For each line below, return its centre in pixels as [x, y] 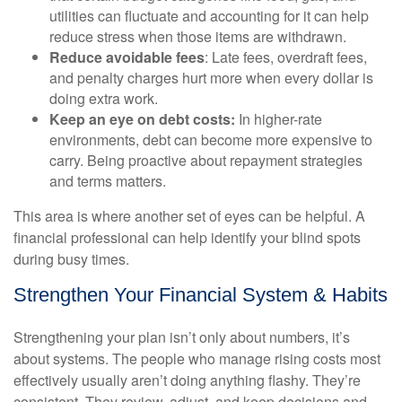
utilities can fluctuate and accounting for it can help [209, 16]
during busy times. [73, 259]
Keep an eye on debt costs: [142, 119]
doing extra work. [104, 98]
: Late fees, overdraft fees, [286, 57]
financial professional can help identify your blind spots [187, 237]
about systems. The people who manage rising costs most [197, 358]
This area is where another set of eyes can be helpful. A [189, 216]
